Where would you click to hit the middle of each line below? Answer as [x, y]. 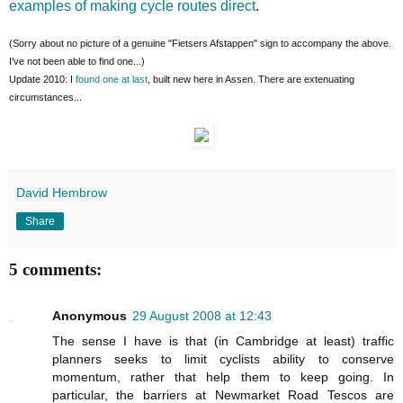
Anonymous [90, 315]
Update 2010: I [42, 79]
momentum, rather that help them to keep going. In [223, 376]
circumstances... [45, 97]
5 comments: [55, 269]
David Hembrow [62, 192]
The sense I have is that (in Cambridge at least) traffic [223, 340]
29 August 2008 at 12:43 [202, 315]
